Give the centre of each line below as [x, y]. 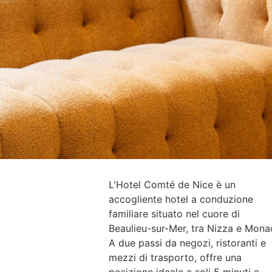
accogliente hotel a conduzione [181, 199]
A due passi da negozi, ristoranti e [187, 243]
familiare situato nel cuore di [174, 214]
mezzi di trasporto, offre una [175, 257]
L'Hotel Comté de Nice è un [172, 185]
